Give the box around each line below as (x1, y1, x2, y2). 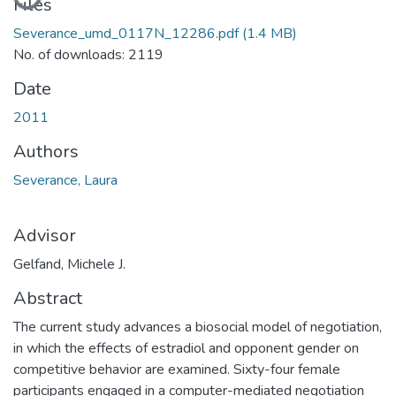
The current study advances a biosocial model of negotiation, (13, 316, 382, 337)
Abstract (13, 286, 82, 310)
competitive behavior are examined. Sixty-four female (13, 359, 340, 379)
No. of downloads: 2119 (13, 44, 164, 65)
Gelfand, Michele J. (13, 254, 126, 274)
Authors (13, 139, 79, 164)
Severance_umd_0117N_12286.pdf (13, 23, 239, 43)
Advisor (13, 223, 76, 247)
